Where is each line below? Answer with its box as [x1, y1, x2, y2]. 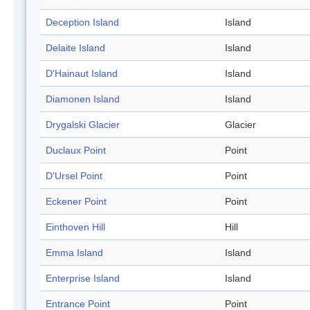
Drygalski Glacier [46, 119, 120, 131]
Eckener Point [46, 196, 107, 208]
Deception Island [46, 17, 119, 28]
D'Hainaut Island [46, 68, 118, 80]
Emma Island [46, 247, 103, 259]
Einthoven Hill [46, 221, 105, 233]
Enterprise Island [46, 273, 120, 284]
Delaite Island [46, 42, 105, 54]
